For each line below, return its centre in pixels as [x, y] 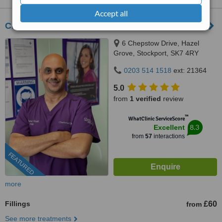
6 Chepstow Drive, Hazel [161, 43]
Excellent [169, 127]
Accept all [111, 13]
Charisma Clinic [39, 26]
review [172, 99]
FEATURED [21, 164]
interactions [168, 136]
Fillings [18, 204]
